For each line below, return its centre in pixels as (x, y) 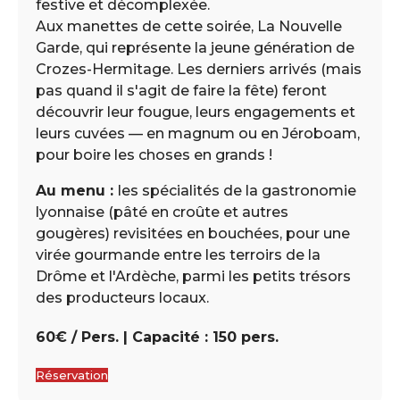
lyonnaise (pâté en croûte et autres (162, 212)
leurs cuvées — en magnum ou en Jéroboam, (198, 133)
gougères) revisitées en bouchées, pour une (193, 233)
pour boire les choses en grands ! (154, 154)
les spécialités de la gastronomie (237, 190)
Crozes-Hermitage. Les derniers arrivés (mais (199, 69)
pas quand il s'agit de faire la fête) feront (181, 90)
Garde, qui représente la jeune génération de (195, 47)
